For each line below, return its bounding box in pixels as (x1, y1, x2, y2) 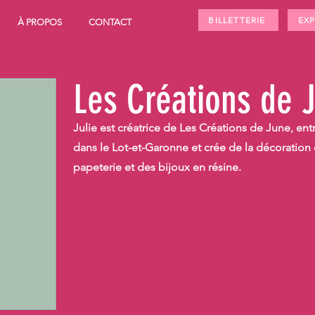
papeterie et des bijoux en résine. (73, 160, 241, 174)
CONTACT (89, 17, 131, 27)
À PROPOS (18, 17, 62, 27)
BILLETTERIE (208, 15, 266, 25)
